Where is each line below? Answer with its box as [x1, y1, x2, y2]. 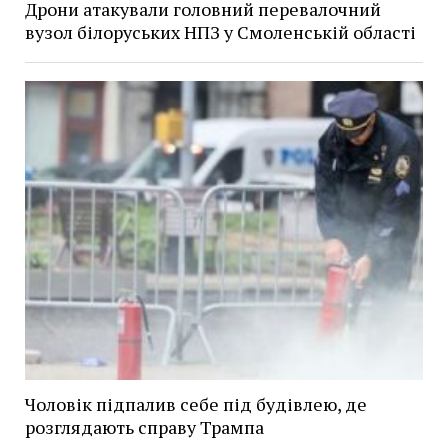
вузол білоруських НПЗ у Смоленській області [24, 19, 416, 44]
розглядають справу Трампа [24, 415, 264, 440]
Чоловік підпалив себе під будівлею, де [24, 392, 367, 417]
